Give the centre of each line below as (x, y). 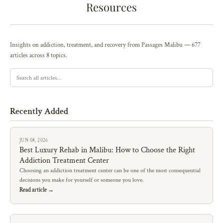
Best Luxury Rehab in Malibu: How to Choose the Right (107, 150)
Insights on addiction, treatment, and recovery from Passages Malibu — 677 (105, 45)
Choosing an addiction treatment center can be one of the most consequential (110, 170)
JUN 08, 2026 (34, 140)
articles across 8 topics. (39, 55)
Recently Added (39, 111)
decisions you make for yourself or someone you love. (82, 179)
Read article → (37, 190)
